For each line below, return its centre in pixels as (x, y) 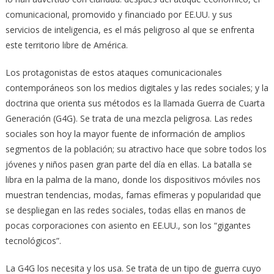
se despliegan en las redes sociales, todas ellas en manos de (125, 210)
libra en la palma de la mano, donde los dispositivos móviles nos (133, 179)
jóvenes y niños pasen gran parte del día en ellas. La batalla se (128, 164)
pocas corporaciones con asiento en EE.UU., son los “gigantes (128, 225)
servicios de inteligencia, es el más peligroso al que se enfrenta (130, 29)
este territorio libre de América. (66, 45)
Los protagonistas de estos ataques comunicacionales (113, 72)
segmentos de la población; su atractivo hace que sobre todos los (136, 149)
